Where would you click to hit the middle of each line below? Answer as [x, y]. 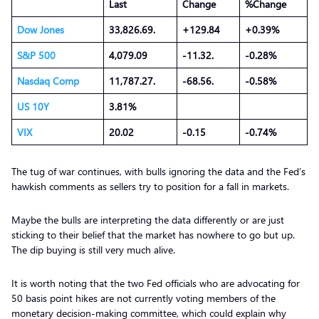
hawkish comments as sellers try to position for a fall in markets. [152, 186]
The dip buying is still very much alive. [95, 249]
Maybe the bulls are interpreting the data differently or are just [148, 219]
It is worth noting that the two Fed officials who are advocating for [156, 283]
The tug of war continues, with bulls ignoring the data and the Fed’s [158, 171]
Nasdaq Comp [48, 80]
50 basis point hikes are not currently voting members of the [143, 298]
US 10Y [33, 106]
